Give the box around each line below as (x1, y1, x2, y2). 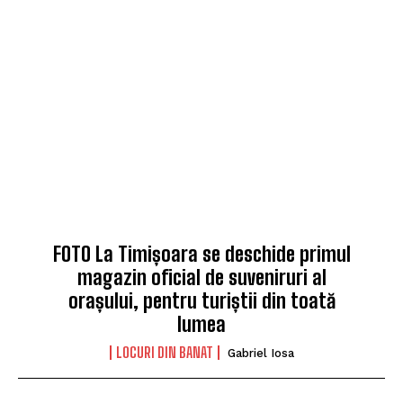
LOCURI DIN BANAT (115, 344, 213, 362)
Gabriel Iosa (227, 346, 294, 361)
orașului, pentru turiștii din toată (67, 289, 336, 314)
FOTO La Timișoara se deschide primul (52, 242, 351, 267)
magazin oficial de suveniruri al (76, 265, 327, 291)
